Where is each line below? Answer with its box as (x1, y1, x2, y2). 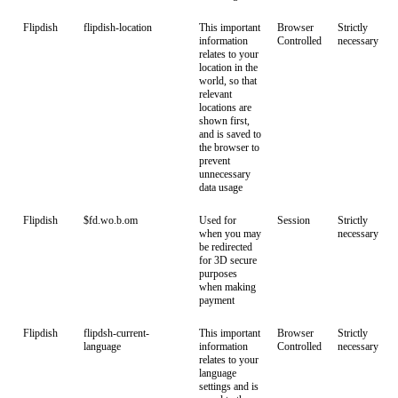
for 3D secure (199, 254, 257, 267)
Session (277, 214, 310, 227)
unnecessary (199, 168, 251, 180)
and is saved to (199, 128, 261, 140)
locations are (199, 101, 251, 114)
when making (199, 281, 256, 293)
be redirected (199, 241, 252, 253)
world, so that (199, 75, 257, 87)
